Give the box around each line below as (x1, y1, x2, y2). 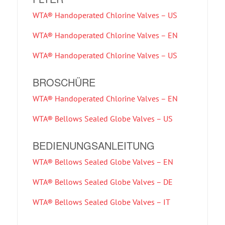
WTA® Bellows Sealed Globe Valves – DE (32, 176, 173, 187)
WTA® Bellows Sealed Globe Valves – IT (32, 196, 170, 207)
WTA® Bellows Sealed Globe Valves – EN (32, 156, 173, 167)
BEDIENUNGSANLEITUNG (32, 138, 155, 153)
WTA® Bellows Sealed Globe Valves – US (32, 113, 173, 124)
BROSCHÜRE (32, 74, 95, 89)
